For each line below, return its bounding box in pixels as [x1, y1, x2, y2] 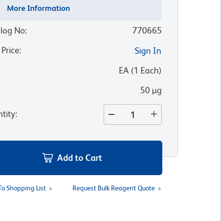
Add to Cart [57, 152, 103, 163]
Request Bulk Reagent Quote [72, 184, 155, 192]
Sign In [134, 45, 161, 56]
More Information [7, 3, 71, 13]
